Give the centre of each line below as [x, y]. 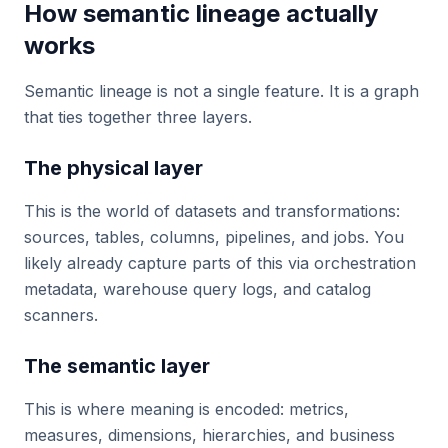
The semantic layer [117, 366]
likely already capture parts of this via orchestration [220, 263]
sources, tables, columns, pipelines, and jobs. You [214, 237]
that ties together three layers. [138, 117]
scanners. [61, 315]
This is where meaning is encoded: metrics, [186, 409]
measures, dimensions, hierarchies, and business [209, 435]
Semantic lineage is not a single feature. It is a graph [221, 91]
